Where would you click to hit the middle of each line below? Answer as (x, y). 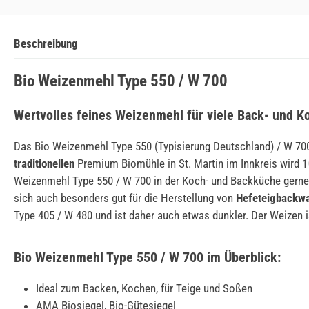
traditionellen (46, 163)
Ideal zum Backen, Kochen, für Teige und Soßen (144, 288)
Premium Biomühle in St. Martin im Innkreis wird (190, 163)
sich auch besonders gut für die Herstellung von (125, 198)
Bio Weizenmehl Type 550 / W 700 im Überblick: (147, 257)
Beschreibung (46, 43)
